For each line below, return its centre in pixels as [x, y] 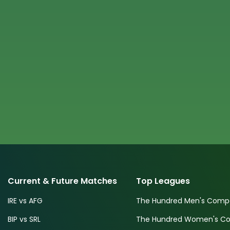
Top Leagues [163, 181]
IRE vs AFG [25, 201]
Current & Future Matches [63, 181]
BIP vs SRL [24, 219]
